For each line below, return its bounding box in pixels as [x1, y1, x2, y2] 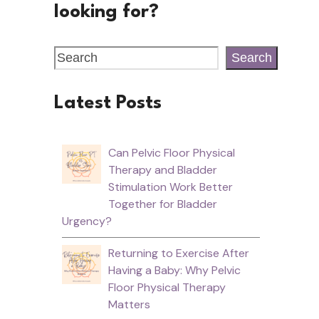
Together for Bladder [108, 196, 217, 211]
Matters [108, 296, 150, 312]
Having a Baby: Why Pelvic [108, 262, 241, 278]
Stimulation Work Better [108, 179, 233, 194]
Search [231, 50, 272, 65]
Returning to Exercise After [108, 245, 249, 261]
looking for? [54, 2, 159, 21]
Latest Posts [54, 93, 162, 113]
